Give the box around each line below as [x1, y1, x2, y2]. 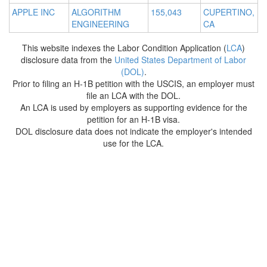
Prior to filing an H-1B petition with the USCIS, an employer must [13, 77, 254, 90]
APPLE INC [12, 6, 55, 18]
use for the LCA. [103, 137, 164, 150]
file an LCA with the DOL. [86, 89, 181, 102]
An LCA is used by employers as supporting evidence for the [20, 101, 247, 114]
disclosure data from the [21, 54, 114, 66]
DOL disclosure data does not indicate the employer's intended [15, 125, 252, 138]
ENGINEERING [72, 18, 129, 30]
